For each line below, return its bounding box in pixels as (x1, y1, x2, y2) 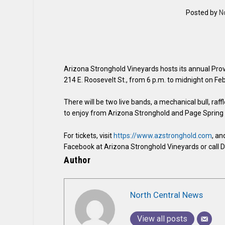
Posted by (185, 9, 219, 17)
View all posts (137, 213, 188, 223)
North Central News (130, 189, 203, 200)
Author (64, 154, 91, 165)
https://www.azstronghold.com (114, 131, 212, 140)
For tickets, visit (64, 131, 114, 140)
